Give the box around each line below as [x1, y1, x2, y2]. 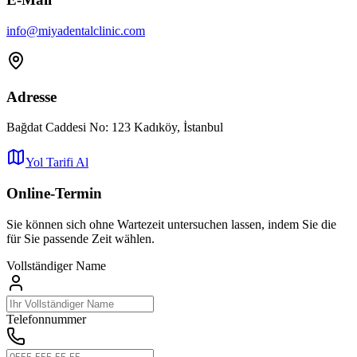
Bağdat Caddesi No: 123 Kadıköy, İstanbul [6, 120, 223, 135]
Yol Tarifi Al [25, 155, 88, 170]
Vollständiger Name [6, 258, 106, 273]
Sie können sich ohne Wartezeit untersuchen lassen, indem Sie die [6, 217, 336, 231]
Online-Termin [6, 185, 102, 202]
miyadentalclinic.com [38, 23, 145, 37]
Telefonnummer [6, 312, 86, 326]
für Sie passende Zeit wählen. [6, 231, 155, 245]
